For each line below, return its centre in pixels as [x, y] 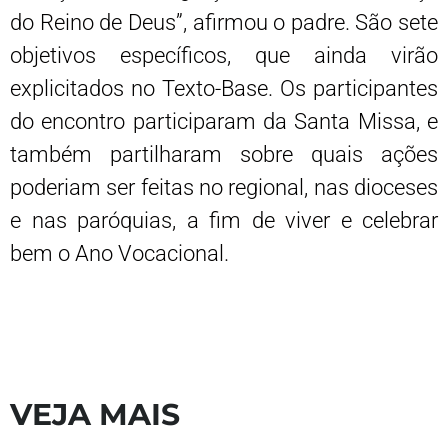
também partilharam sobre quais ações [224, 154]
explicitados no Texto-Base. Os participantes [224, 88]
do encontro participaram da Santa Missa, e [224, 121]
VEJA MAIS [95, 414]
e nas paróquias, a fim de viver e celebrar [224, 220]
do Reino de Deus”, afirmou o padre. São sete [224, 22]
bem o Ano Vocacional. [119, 253]
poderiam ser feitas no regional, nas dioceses [224, 187]
